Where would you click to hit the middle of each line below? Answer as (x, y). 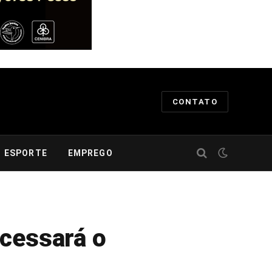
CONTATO (195, 101)
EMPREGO (90, 153)
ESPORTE (25, 153)
